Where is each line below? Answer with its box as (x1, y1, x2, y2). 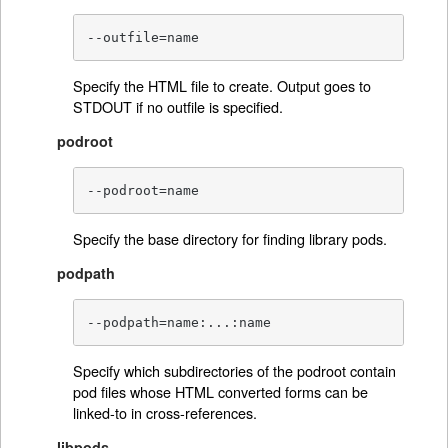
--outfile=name (86, 29, 199, 45)
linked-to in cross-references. (72, 402, 257, 424)
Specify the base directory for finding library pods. (72, 228, 387, 250)
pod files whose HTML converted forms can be (72, 381, 368, 403)
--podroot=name (86, 182, 199, 198)
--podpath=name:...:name (86, 314, 271, 330)
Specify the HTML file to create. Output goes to (72, 74, 371, 96)
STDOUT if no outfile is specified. (72, 95, 283, 117)
